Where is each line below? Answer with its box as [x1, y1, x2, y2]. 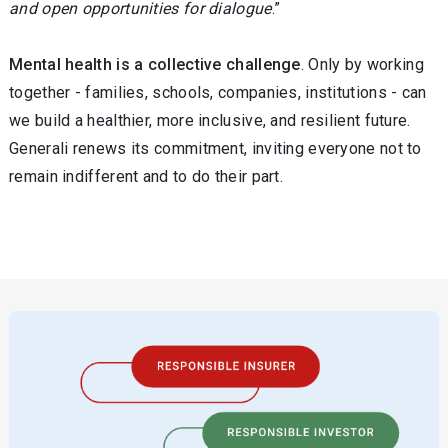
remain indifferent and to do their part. [9, 167, 284, 186]
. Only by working [300, 55, 424, 74]
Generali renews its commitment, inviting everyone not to [9, 139, 422, 158]
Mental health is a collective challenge [9, 55, 301, 74]
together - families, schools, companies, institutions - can [9, 83, 427, 102]
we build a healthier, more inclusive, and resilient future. [9, 111, 411, 130]
